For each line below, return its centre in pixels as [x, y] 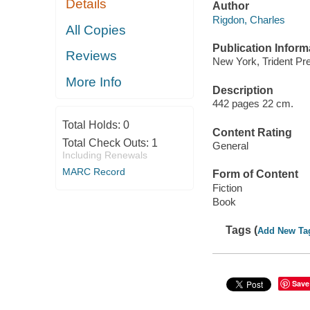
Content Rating [252, 132]
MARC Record [93, 172]
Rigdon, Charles [248, 19]
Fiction [227, 188]
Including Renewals [104, 155]
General [230, 146]
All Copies [96, 30]
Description [243, 90]
